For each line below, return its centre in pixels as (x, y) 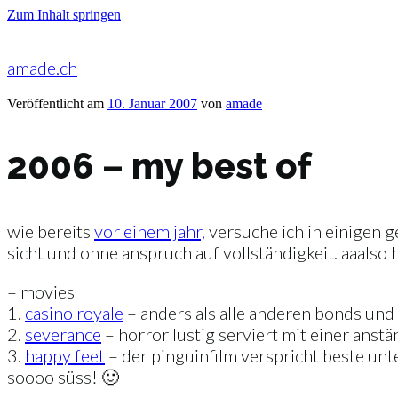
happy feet (65, 356)
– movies (41, 292)
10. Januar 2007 (152, 103)
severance (63, 334)
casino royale (74, 313)
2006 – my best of (159, 166)
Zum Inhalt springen (64, 15)
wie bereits (51, 231)
